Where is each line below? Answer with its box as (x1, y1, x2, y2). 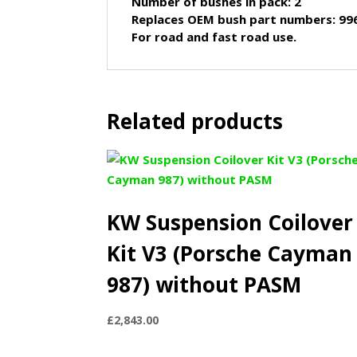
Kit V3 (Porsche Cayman (107, 239, 353, 269)
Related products (107, 107, 284, 136)
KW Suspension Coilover (107, 208, 354, 237)
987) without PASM (107, 270, 302, 300)
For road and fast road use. (131, 29, 297, 45)
